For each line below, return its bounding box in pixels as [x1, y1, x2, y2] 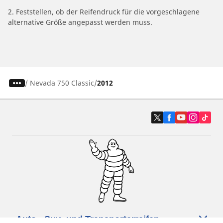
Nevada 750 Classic [29, 78, 94, 88]
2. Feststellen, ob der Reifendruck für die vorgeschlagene [8, 7, 200, 17]
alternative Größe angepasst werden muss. [8, 17, 152, 27]
